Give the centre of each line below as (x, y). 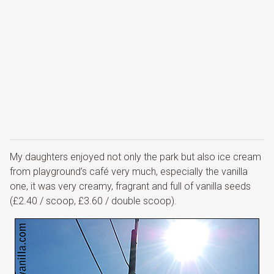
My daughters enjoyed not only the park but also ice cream (135, 157)
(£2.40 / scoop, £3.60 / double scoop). (93, 201)
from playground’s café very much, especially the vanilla (129, 172)
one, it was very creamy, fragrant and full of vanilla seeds (130, 187)
